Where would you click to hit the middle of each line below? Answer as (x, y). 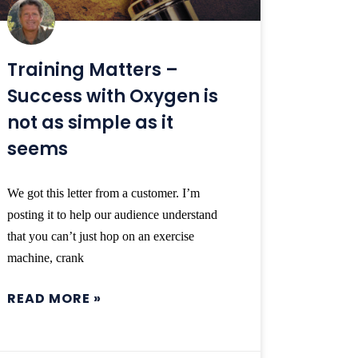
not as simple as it (91, 123)
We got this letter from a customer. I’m (104, 193)
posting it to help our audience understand (113, 215)
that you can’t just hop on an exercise (101, 237)
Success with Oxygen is (113, 97)
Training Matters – (93, 70)
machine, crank (46, 258)
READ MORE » (55, 299)
